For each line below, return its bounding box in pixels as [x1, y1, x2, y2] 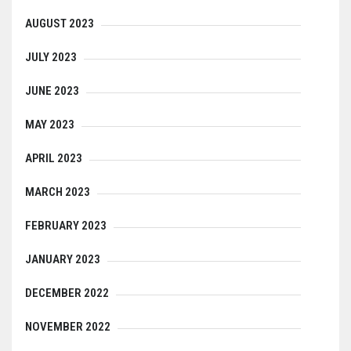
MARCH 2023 [25, 185, 90, 200]
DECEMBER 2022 [25, 286, 109, 301]
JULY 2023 [25, 50, 77, 65]
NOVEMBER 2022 [25, 320, 110, 335]
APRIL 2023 [25, 151, 82, 166]
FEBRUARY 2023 [25, 219, 107, 233]
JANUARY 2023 [25, 252, 100, 267]
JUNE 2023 [25, 84, 79, 99]
